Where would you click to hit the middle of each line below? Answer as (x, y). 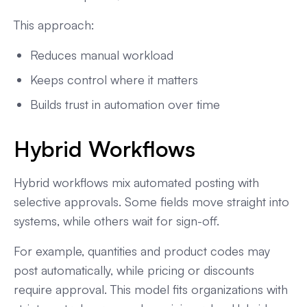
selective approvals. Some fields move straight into (151, 201)
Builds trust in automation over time (125, 104)
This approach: (54, 24)
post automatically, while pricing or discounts (134, 270)
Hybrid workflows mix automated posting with (136, 182)
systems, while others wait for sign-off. (116, 220)
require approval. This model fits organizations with (151, 289)
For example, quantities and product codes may (142, 250)
